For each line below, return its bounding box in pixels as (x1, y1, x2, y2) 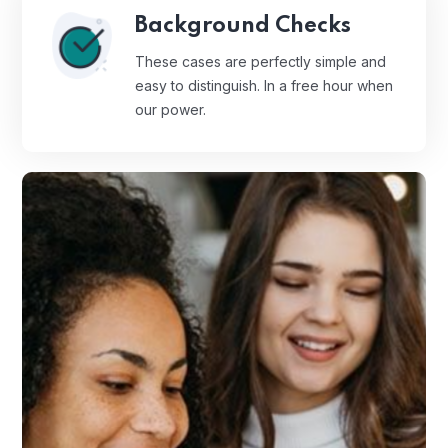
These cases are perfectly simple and (135, 53, 386, 71)
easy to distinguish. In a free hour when (135, 77, 393, 95)
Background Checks (135, 15, 351, 38)
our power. (135, 101, 206, 119)
